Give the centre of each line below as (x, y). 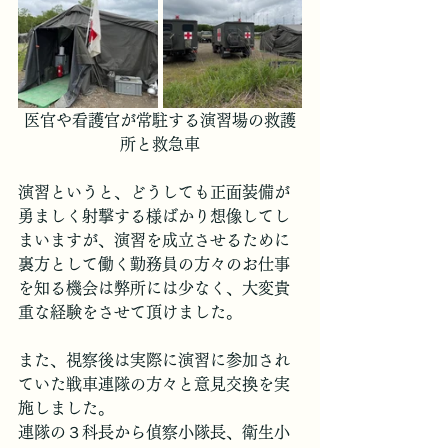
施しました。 (66, 408)
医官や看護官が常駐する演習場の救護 (160, 120)
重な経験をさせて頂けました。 (130, 312)
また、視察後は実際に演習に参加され (154, 360)
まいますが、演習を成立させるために (154, 240)
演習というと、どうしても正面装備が (154, 192)
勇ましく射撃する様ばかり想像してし (154, 216)
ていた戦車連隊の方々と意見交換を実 (154, 384)
